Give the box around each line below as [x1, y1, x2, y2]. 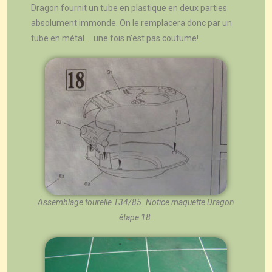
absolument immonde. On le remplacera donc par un [31, 18, 233, 28]
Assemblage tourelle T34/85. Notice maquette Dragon [38, 197, 234, 207]
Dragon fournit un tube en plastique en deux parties [31, 2, 228, 13]
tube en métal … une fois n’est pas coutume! [31, 33, 199, 43]
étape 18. [119, 212, 153, 222]
